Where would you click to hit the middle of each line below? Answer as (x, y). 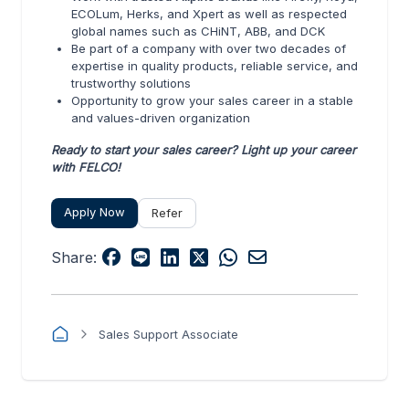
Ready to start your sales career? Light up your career (204, 150)
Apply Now (94, 212)
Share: (74, 257)
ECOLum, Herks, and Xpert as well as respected (209, 14)
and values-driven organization (161, 118)
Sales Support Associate (168, 334)
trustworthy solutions (131, 83)
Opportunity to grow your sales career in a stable (212, 100)
